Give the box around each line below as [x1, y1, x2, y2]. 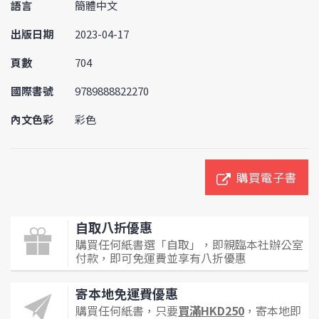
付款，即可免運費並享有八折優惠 [75, 249, 246, 267]
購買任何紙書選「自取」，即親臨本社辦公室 [75, 236, 303, 253]
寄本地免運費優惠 [75, 284, 178, 303]
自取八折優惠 [75, 218, 152, 237]
